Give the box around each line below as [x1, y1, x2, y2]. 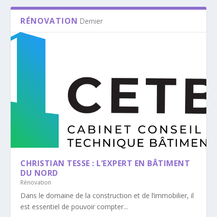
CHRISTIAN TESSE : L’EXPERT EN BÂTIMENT [20, 157, 190, 169]
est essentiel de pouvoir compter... [20, 201, 128, 211]
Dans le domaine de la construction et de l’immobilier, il [20, 190, 194, 200]
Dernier [80, 16, 103, 26]
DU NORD [20, 167, 58, 178]
